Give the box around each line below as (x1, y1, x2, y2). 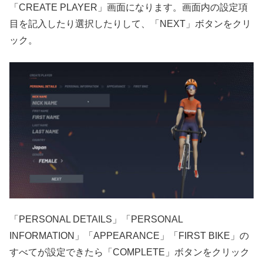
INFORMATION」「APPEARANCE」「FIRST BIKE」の (9, 231, 249, 241)
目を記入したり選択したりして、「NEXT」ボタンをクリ (9, 19, 251, 29)
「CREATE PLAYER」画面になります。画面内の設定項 (9, 2, 248, 13)
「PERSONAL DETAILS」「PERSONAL (9, 214, 183, 225)
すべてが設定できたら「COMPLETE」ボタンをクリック (9, 247, 249, 258)
